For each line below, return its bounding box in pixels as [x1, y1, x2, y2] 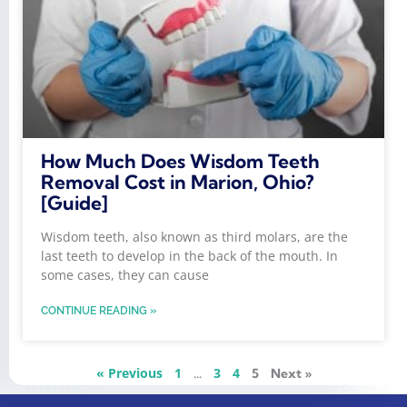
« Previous [95, 364, 163, 382]
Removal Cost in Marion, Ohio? [41, 170, 314, 194]
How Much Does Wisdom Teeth [41, 149, 320, 174]
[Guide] [41, 191, 108, 215]
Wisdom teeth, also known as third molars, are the [41, 228, 348, 246]
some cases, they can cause [41, 266, 209, 284]
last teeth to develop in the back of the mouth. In [41, 247, 338, 265]
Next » [270, 365, 312, 382]
